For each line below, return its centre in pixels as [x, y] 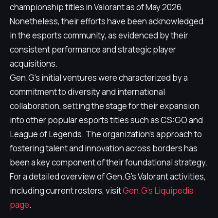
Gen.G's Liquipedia [158, 191]
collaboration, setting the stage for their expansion [105, 106]
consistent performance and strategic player [93, 49]
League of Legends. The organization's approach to [106, 134]
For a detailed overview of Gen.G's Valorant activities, [108, 176]
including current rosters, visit [66, 191]
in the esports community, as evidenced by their [99, 35]
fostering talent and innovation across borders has [104, 148]
